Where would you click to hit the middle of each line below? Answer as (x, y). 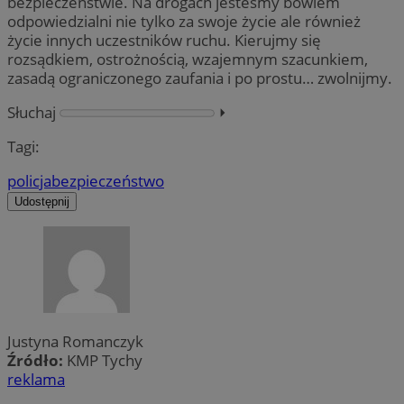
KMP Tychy (105, 361)
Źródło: (37, 361)
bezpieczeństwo (108, 180)
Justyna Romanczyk (75, 342)
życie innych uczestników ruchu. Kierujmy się (164, 40)
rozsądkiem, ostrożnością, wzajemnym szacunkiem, (188, 59)
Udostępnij (42, 201)
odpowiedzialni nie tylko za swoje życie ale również (184, 21)
